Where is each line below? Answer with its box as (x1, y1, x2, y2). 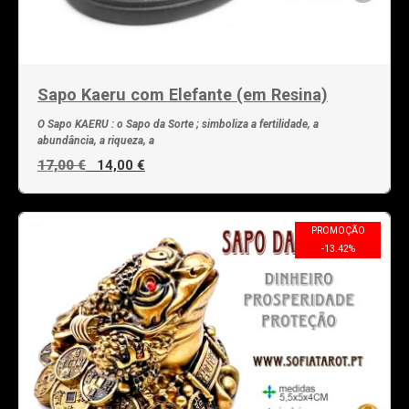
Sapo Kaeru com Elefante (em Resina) (37, 84, 328, 104)
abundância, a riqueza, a (37, 133, 154, 147)
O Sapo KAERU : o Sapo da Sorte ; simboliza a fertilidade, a (37, 117, 319, 131)
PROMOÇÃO (310, 224, 365, 236)
